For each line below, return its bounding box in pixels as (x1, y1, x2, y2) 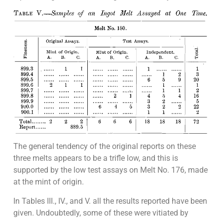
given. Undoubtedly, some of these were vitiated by (13, 208, 188, 218)
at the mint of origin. (13, 177, 84, 187)
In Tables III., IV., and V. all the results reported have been (13, 196, 207, 206)
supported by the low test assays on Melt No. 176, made (13, 165, 208, 175)
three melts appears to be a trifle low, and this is (13, 153, 178, 163)
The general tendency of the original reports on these (13, 142, 196, 151)
